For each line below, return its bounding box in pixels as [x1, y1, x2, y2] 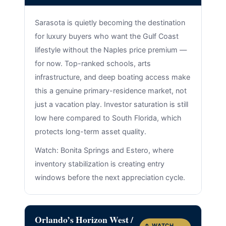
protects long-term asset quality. [34, 127, 146, 136]
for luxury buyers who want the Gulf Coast [34, 32, 179, 41]
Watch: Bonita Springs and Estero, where [34, 145, 174, 154]
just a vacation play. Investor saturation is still [34, 100, 188, 109]
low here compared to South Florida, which [34, 114, 182, 123]
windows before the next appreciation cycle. [34, 173, 185, 182]
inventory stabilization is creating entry [34, 159, 164, 168]
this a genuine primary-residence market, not [34, 86, 187, 95]
